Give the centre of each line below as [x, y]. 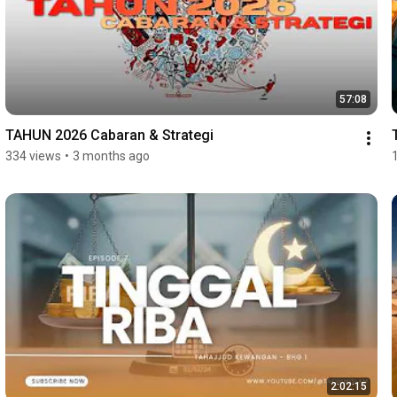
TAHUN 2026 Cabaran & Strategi [109, 135]
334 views [33, 156]
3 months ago [111, 156]
